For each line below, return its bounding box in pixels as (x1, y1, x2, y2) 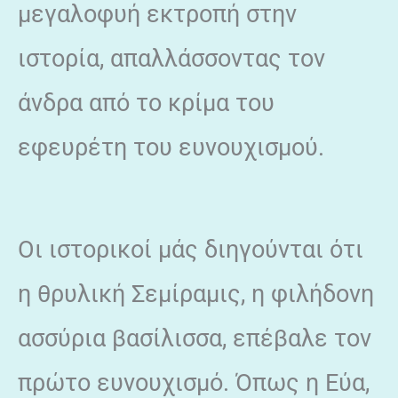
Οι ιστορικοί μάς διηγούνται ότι (18, 235, 363, 264)
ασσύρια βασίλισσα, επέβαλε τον (18, 323, 371, 353)
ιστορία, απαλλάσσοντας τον (18, 44, 325, 73)
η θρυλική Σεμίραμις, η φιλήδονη (18, 279, 374, 308)
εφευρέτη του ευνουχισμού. (18, 132, 324, 162)
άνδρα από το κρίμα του (18, 88, 275, 117)
